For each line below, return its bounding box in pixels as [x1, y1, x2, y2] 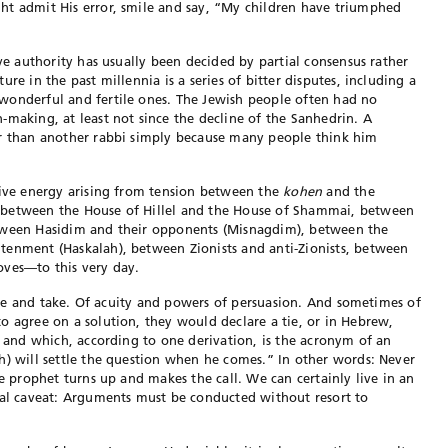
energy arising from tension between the [20, 183, 284, 199]
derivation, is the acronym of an [188, 332, 392, 348]
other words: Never [294, 351, 416, 367]
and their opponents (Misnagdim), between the [89, 221, 389, 237]
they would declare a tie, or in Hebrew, [140, 313, 394, 329]
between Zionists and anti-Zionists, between [131, 240, 409, 256]
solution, [84, 313, 141, 329]
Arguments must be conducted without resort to [62, 389, 369, 405]
